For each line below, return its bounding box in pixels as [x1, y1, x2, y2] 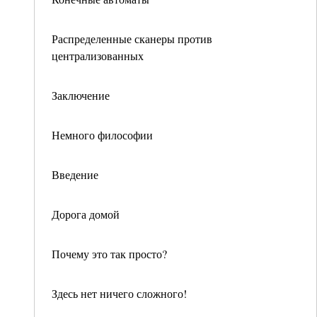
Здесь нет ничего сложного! [52, 286, 187, 301]
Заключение [52, 88, 110, 103]
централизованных [52, 48, 144, 63]
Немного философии [52, 127, 153, 142]
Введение [52, 167, 98, 182]
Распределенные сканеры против [52, 31, 212, 46]
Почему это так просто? [52, 246, 171, 261]
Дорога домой [52, 207, 120, 221]
